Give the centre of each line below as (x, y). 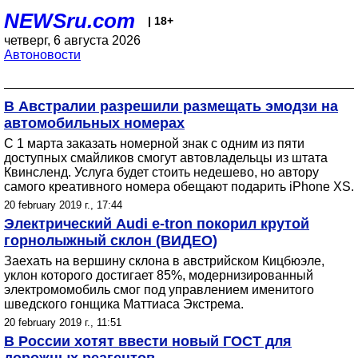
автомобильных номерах (94, 123)
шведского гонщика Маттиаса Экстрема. (124, 304)
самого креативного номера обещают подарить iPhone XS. (179, 187)
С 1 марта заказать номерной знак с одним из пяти (154, 143)
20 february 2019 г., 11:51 (63, 322)
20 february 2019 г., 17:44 (63, 205)
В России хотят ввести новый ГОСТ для (148, 341)
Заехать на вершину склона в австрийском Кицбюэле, (164, 261)
